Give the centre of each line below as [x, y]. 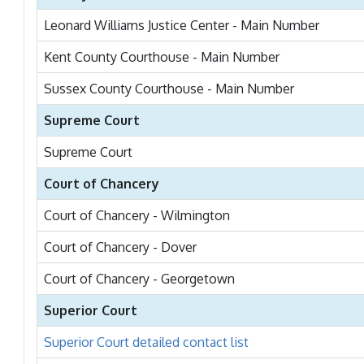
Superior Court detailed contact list [146, 342]
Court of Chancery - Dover [120, 247]
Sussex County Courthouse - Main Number [169, 89]
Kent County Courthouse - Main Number [162, 57]
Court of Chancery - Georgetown [139, 279]
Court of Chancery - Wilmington [137, 215]
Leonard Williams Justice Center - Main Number [182, 25]
